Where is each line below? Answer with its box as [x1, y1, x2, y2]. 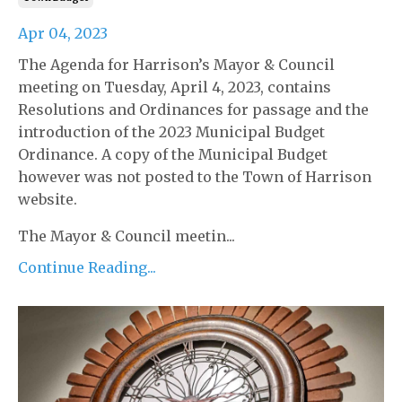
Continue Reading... [18, 258, 156, 276]
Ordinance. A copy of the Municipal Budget [18, 144, 328, 163]
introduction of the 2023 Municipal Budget [18, 122, 325, 141]
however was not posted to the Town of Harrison [18, 167, 371, 186]
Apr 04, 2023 [18, 23, 108, 42]
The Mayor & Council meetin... [18, 226, 235, 245]
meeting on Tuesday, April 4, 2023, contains [18, 77, 331, 96]
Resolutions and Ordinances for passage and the [18, 100, 369, 118]
